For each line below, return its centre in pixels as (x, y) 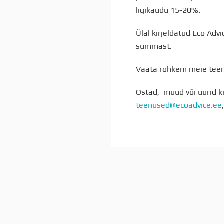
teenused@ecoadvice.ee (179, 105)
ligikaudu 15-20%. (168, 10)
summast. (154, 46)
